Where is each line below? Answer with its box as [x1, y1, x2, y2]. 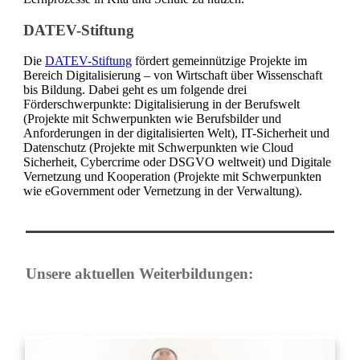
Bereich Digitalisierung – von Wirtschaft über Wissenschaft [23, 68, 322, 83]
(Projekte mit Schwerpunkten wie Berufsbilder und [23, 112, 281, 126]
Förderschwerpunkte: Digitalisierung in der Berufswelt [23, 97, 300, 112]
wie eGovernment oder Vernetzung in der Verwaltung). [23, 184, 305, 198]
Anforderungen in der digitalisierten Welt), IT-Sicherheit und [23, 126, 329, 141]
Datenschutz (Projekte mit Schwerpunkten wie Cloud [23, 141, 293, 155]
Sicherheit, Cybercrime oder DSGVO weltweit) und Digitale [23, 155, 331, 170]
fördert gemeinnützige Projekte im [132, 54, 307, 68]
